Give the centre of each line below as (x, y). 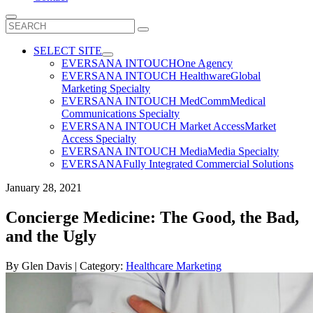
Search (20, 24)
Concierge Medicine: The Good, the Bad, (152, 217)
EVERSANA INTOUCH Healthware (146, 76)
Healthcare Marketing (174, 265)
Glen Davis (47, 265)
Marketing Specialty (106, 88)
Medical (248, 101)
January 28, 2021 (44, 188)
